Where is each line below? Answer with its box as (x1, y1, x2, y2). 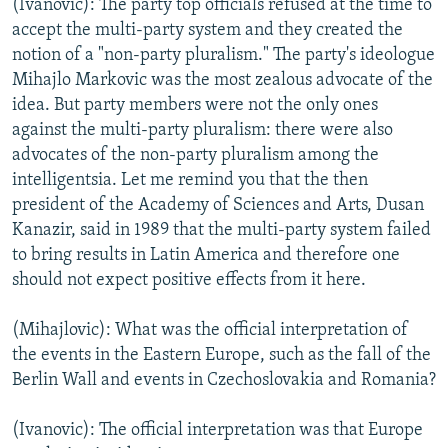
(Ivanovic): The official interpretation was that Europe (12, 420, 423, 440)
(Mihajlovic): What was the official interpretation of (12, 320, 408, 340)
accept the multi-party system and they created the (12, 20, 403, 40)
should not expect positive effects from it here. (12, 270, 366, 290)
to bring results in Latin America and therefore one (12, 245, 400, 265)
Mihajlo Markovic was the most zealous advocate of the (12, 70, 433, 90)
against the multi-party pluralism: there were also (12, 120, 393, 140)
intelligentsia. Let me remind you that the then (12, 170, 368, 190)
